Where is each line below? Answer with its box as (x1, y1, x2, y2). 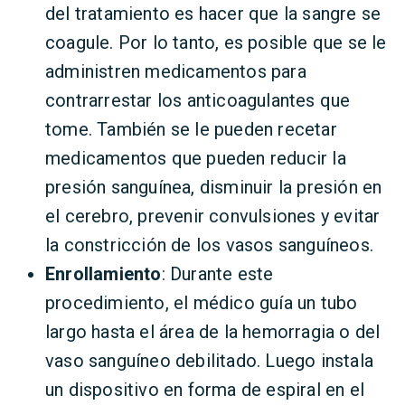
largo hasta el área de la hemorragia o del (45, 321, 381, 343)
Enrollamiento (45, 263, 162, 285)
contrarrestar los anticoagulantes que (45, 89, 351, 111)
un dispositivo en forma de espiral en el (45, 379, 365, 400)
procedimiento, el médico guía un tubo (45, 292, 358, 314)
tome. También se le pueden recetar (45, 118, 337, 140)
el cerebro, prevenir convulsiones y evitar (45, 205, 381, 227)
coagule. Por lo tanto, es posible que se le (45, 32, 387, 53)
